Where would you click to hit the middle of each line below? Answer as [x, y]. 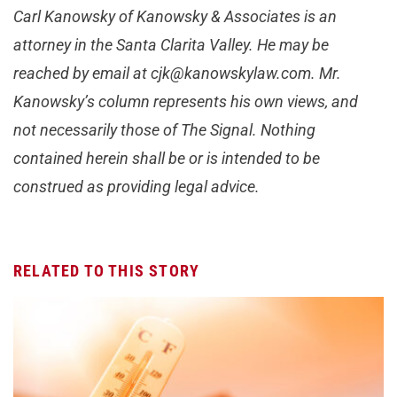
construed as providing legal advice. [136, 187]
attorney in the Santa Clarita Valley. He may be [171, 45]
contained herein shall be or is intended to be [167, 159]
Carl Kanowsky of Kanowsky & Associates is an [175, 17]
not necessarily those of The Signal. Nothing [164, 130]
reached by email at [82, 74]
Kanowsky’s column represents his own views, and [186, 102]
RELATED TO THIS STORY [107, 271]
